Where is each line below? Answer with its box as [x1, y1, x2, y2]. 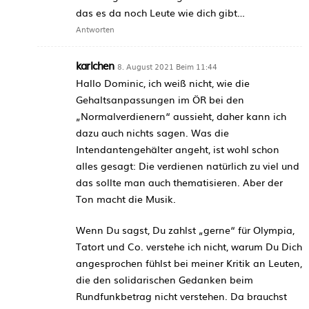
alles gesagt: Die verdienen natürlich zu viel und [76, 158, 299, 172]
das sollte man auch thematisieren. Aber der [76, 175, 283, 189]
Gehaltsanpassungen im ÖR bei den [76, 92, 244, 106]
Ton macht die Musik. [76, 191, 176, 206]
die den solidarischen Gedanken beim [76, 272, 253, 286]
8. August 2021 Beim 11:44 [117, 60, 217, 72]
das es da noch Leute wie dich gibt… [76, 5, 245, 19]
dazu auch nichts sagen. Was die [76, 125, 229, 139]
